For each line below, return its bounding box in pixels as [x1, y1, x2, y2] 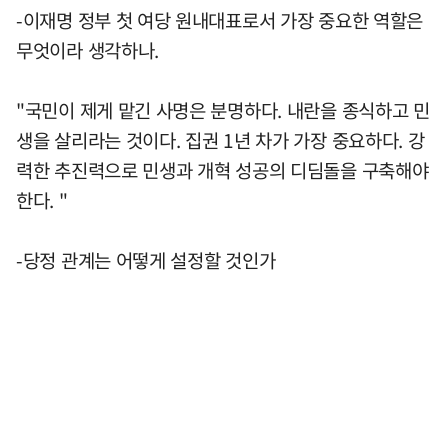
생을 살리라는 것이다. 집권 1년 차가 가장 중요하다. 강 [16, 125, 425, 154]
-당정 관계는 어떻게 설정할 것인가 [16, 245, 276, 274]
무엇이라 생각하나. [16, 35, 159, 64]
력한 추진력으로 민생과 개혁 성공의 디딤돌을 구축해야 [16, 155, 429, 184]
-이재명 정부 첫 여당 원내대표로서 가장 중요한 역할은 [16, 5, 424, 34]
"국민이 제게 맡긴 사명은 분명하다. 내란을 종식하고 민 [16, 95, 430, 124]
